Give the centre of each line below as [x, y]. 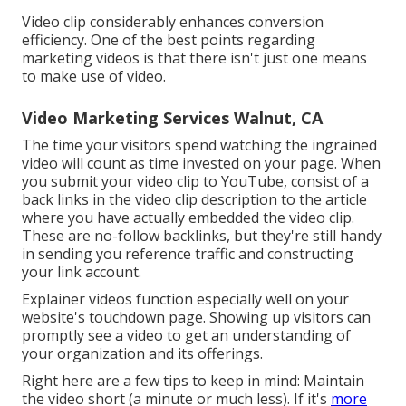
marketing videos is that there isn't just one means [194, 58]
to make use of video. [94, 77]
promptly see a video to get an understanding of [186, 336]
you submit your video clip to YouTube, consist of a [195, 182]
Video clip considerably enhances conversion [173, 22]
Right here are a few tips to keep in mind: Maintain [193, 381]
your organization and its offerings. [142, 354]
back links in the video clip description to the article [194, 200]
